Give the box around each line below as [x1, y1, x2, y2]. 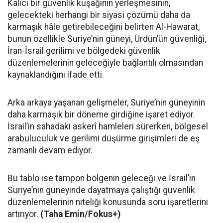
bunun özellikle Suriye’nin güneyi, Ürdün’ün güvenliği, [7, 33, 206, 44]
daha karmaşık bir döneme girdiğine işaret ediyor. [7, 109, 195, 119]
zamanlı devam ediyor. [7, 145, 93, 155]
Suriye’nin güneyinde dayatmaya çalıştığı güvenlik [7, 185, 195, 195]
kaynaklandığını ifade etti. [7, 69, 104, 80]
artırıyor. [7, 209, 40, 219]
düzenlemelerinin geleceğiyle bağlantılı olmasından [7, 57, 203, 68]
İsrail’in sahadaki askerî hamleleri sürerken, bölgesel [7, 121, 208, 131]
